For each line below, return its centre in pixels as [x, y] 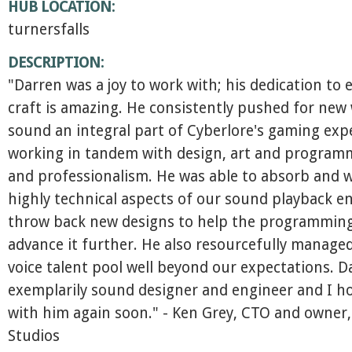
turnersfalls [49, 29]
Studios [34, 336]
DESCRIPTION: [56, 62]
